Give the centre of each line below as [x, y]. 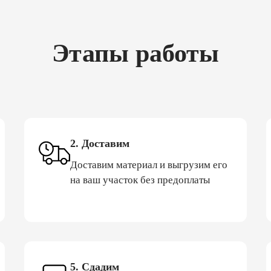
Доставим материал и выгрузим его [149, 165]
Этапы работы [135, 54]
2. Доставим [100, 143]
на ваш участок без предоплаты [140, 180]
